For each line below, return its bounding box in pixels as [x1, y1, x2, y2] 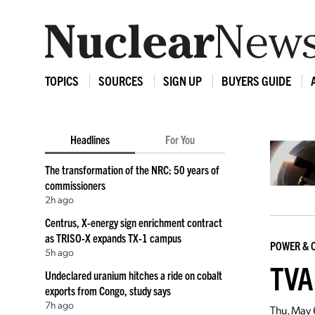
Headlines [70, 132, 110, 146]
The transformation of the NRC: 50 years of [45, 162, 219, 176]
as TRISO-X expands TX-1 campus [45, 231, 181, 245]
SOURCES [98, 72, 143, 89]
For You [165, 132, 195, 146]
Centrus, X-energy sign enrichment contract [45, 215, 222, 229]
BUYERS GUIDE [221, 72, 291, 89]
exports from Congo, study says [45, 283, 171, 297]
